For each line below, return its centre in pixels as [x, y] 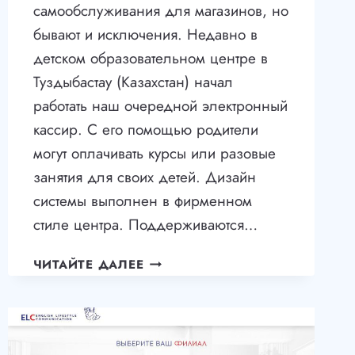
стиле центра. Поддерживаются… [145, 225]
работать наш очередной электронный [160, 106]
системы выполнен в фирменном [142, 201]
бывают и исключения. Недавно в [145, 35]
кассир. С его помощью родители [145, 130]
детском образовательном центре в [150, 59]
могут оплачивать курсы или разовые [154, 154]
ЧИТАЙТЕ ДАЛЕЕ [88, 265]
